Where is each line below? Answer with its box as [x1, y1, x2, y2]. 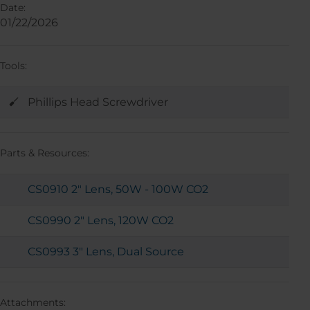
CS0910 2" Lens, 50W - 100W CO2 [28, 183, 208, 197]
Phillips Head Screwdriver [28, 95, 168, 109]
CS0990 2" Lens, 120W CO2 [28, 214, 174, 228]
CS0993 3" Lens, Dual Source [28, 245, 184, 259]
